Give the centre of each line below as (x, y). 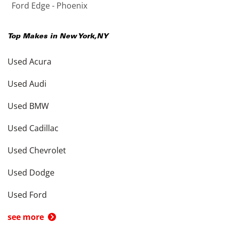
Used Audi (27, 84)
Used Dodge (31, 173)
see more (26, 217)
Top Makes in (34, 37)
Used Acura (30, 62)
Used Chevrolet (37, 150)
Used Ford (27, 195)
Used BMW (28, 106)
